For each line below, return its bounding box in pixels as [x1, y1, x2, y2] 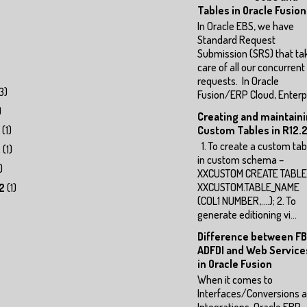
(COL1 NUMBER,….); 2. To [197, 194, 296, 208]
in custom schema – [197, 153, 284, 167]
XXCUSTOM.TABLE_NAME [197, 180, 299, 195]
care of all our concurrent [197, 60, 305, 74]
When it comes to [197, 273, 273, 287]
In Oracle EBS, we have [197, 19, 294, 33]
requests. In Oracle [197, 74, 279, 88]
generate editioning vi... [197, 208, 297, 222]
